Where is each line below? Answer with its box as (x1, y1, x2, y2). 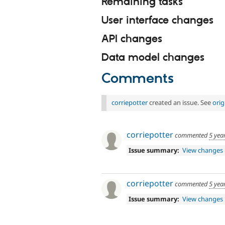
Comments (101, 70, 174, 88)
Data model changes (101, 51, 204, 64)
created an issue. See (148, 98, 212, 107)
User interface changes (101, 14, 213, 27)
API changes (101, 32, 162, 46)
